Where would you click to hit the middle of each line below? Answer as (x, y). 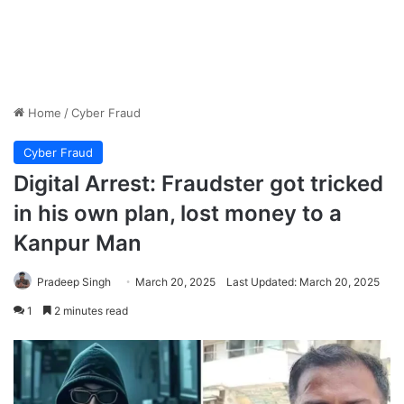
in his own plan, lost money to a (178, 214)
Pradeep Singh (74, 282)
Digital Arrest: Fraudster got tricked (198, 184)
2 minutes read (90, 311)
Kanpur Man (78, 243)
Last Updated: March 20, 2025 (303, 282)
